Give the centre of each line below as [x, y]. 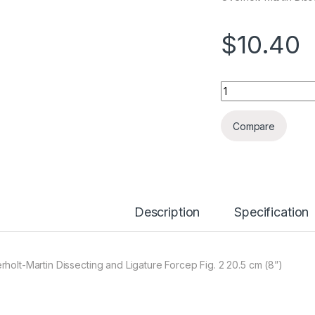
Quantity [242, 86]
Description [167, 212]
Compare [254, 126]
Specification [272, 212]
